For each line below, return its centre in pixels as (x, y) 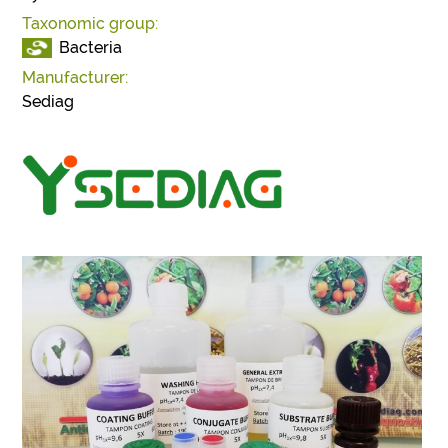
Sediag (48, 101)
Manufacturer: (75, 77)
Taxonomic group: (90, 23)
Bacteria (91, 47)
